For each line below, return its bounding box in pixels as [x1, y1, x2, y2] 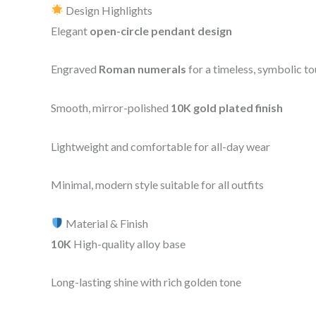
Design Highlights [63, 3, 153, 17]
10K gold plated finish [171, 100, 283, 114]
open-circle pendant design [90, 23, 232, 37]
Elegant [51, 23, 90, 37]
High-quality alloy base [73, 236, 186, 250]
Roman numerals [99, 62, 186, 76]
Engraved [51, 62, 99, 76]
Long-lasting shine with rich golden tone [51, 275, 241, 289]
